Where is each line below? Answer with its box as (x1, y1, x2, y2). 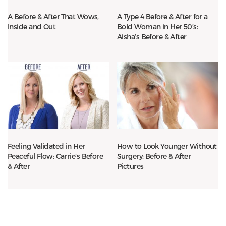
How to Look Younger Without (117, 142, 217, 151)
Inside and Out (8, 22, 56, 31)
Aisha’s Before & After (117, 32, 187, 41)
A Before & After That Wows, (8, 12, 99, 21)
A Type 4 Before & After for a (117, 12, 208, 21)
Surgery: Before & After (117, 152, 191, 161)
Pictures (117, 162, 144, 171)
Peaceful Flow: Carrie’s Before (8, 152, 103, 161)
